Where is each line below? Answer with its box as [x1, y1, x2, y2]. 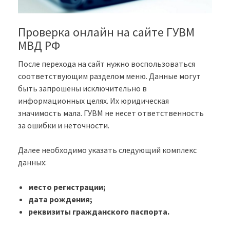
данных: [18, 157, 47, 168]
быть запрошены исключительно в [18, 83, 147, 94]
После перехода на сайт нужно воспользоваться [18, 59, 195, 69]
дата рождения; [28, 194, 92, 205]
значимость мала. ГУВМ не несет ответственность [18, 108, 204, 119]
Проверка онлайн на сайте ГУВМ [18, 24, 195, 41]
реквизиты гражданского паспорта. [28, 206, 169, 217]
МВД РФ [18, 37, 60, 54]
